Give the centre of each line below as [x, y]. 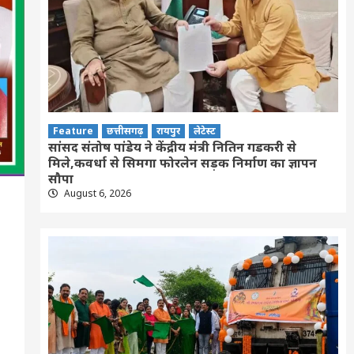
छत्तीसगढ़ [124, 130]
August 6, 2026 [96, 193]
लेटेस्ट [204, 130]
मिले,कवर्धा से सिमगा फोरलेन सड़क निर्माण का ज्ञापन [182, 162]
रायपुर [168, 130]
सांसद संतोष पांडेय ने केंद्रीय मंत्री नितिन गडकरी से [172, 147]
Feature [73, 130]
